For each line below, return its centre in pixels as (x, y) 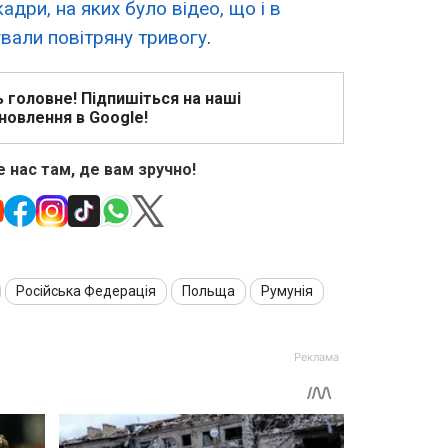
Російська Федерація (86, 291)
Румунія (287, 291)
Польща (208, 291)
